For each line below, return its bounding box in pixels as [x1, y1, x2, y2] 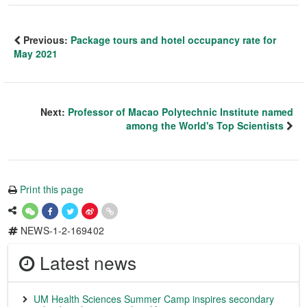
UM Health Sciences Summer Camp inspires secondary [34, 292, 274, 306]
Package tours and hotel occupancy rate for [71, 33, 276, 47]
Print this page [20, 182, 84, 196]
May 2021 [14, 47, 58, 60]
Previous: [21, 33, 71, 47]
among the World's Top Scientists [126, 119, 284, 132]
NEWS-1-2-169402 [18, 223, 104, 237]
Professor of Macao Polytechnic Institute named [68, 105, 293, 119]
